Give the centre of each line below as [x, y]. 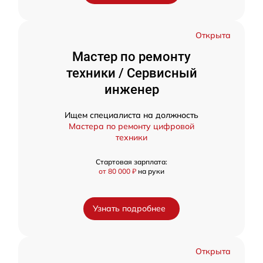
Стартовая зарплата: [131, 162]
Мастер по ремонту [131, 57]
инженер [131, 90]
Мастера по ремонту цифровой [131, 126]
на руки [151, 171]
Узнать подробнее [129, 208]
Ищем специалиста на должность [131, 115]
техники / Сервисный [131, 73]
